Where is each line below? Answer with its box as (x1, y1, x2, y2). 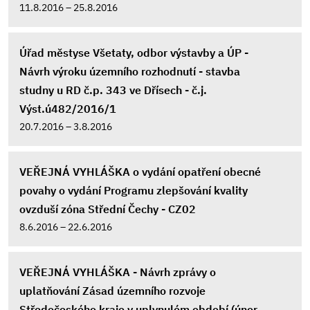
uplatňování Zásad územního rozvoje (19, 284, 206, 298)
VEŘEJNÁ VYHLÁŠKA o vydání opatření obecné (19, 165, 261, 179)
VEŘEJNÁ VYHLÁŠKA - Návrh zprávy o (19, 265, 216, 279)
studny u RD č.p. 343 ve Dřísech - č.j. (19, 83, 207, 97)
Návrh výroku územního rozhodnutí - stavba (19, 64, 240, 78)
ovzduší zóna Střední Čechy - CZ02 (19, 202, 196, 216)
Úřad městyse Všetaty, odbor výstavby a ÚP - (19, 46, 248, 60)
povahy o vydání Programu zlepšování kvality (19, 183, 248, 197)
